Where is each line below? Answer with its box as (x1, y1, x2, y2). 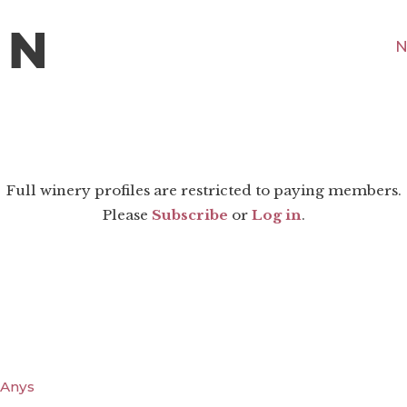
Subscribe (151, 206, 228, 224)
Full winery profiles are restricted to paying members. (5, 182, 402, 200)
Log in (251, 206, 302, 224)
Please (102, 206, 152, 224)
